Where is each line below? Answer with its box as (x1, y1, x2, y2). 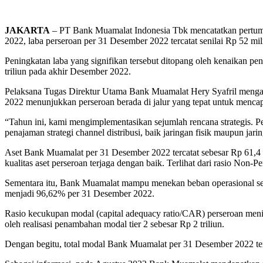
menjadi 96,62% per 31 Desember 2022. (5, 188, 154, 198)
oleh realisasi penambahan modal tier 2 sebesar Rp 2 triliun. (5, 218, 224, 229)
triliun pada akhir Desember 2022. (5, 66, 131, 76)
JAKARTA (5, 25, 50, 35)
